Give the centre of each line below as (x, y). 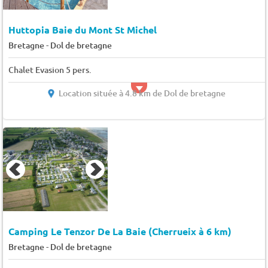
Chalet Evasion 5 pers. (50, 70)
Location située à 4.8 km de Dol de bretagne (142, 93)
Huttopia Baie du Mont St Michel (82, 30)
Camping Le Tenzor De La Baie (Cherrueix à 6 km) (120, 231)
